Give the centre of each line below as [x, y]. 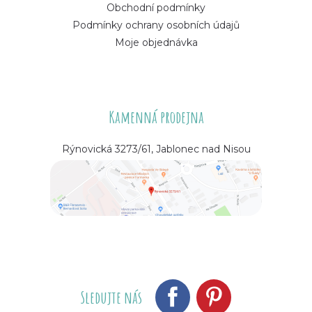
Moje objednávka [156, 42]
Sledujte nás [111, 297]
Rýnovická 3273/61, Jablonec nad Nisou [156, 149]
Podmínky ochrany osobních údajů [156, 25]
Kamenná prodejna [156, 117]
